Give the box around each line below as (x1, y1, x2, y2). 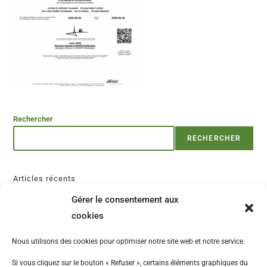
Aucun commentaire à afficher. (151, 228, 254, 237)
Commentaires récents (13, 206, 103, 215)
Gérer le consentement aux (72, 194, 179, 205)
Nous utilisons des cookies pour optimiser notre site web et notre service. (12, 237, 245, 246)
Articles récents (13, 174, 76, 183)
